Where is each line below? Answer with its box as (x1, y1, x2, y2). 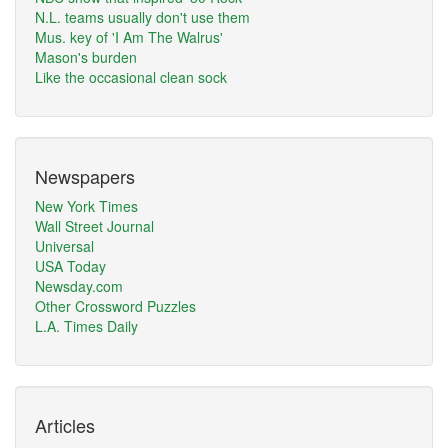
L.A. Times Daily (35, 316, 138, 336)
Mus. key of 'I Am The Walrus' (35, 27, 223, 47)
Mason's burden (35, 47, 137, 67)
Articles (35, 412, 95, 438)
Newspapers (35, 163, 135, 189)
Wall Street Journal (35, 216, 154, 236)
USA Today (35, 256, 106, 276)
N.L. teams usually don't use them (35, 7, 250, 27)
